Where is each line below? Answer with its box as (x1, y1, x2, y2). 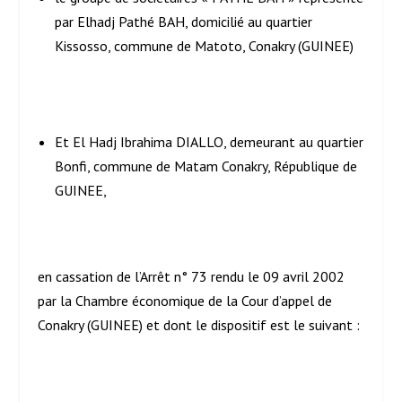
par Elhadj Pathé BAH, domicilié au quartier (54, 13, 312, 31)
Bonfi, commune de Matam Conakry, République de (54, 157, 357, 176)
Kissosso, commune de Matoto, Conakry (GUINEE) (54, 37, 354, 56)
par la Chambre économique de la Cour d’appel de (38, 291, 333, 310)
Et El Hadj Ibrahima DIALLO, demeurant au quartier (54, 133, 363, 152)
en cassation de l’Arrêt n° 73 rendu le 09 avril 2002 (38, 267, 345, 285)
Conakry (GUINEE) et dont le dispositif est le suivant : (38, 315, 361, 334)
